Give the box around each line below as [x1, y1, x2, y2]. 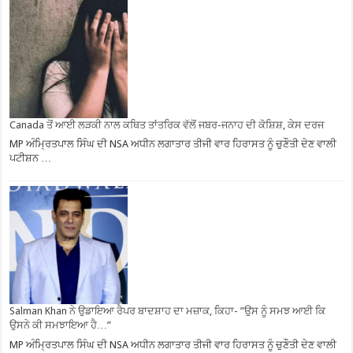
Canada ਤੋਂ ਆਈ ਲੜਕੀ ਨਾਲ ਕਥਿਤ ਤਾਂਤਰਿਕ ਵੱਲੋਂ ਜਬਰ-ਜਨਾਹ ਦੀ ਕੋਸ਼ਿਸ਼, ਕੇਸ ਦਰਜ [9, 118, 325, 131]
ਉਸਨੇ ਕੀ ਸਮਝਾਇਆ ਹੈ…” [9, 319, 112, 332]
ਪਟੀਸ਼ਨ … [9, 152, 52, 165]
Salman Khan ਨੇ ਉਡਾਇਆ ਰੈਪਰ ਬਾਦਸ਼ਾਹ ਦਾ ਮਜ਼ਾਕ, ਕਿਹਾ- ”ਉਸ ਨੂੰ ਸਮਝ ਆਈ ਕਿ [9, 305, 326, 318]
